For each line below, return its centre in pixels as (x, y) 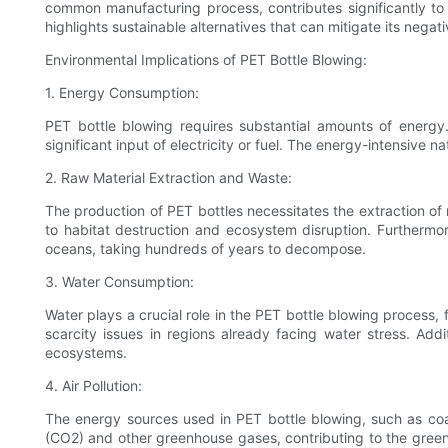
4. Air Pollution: (93, 386)
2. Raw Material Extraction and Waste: (168, 178)
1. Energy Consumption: (122, 93)
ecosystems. (86, 353)
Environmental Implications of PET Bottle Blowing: (206, 60)
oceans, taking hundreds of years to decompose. (205, 249)
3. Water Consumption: (119, 282)
